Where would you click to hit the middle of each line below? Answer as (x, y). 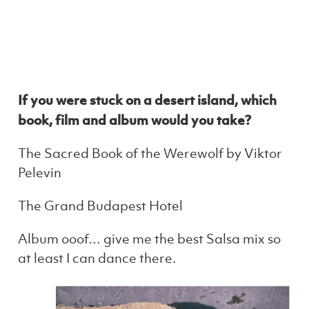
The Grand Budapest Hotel (101, 206)
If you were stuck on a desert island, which (148, 100)
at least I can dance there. (97, 258)
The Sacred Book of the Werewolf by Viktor (150, 153)
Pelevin (40, 172)
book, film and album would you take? (135, 120)
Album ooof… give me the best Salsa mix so (150, 239)
